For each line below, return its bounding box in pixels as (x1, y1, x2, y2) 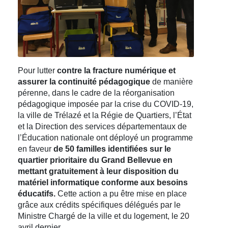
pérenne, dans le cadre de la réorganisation (18, 88, 175, 97)
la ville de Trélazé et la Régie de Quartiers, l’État (18, 110, 191, 120)
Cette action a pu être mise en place (55, 189, 187, 198)
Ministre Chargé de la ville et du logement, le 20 (18, 211, 189, 220)
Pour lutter (18, 66, 57, 75)
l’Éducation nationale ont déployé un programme (18, 133, 193, 142)
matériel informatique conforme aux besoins (18, 178, 188, 187)
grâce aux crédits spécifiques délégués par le (18, 200, 181, 209)
